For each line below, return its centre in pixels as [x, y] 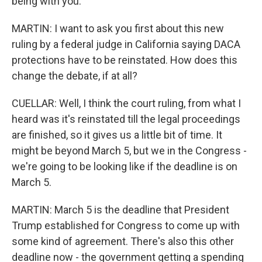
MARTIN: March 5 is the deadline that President [120, 210]
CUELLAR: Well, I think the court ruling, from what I [126, 103]
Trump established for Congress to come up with [126, 225]
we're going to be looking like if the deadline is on [125, 166]
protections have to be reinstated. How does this [125, 60]
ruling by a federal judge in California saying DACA [126, 44]
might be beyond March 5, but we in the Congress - [129, 151]
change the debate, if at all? [75, 76]
